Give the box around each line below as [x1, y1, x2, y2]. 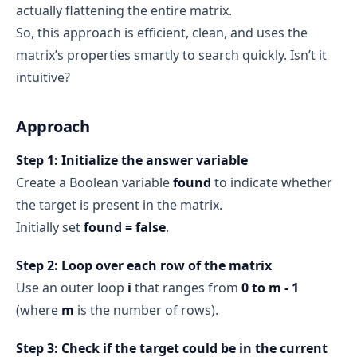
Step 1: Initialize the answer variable [16, 151, 248, 169]
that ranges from [131, 278, 241, 296]
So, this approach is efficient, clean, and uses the [16, 23, 308, 41]
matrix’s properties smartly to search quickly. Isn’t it [16, 45, 327, 64]
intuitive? [16, 68, 70, 86]
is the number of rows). [74, 300, 218, 319]
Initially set [16, 218, 84, 236]
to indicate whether [211, 173, 332, 191]
